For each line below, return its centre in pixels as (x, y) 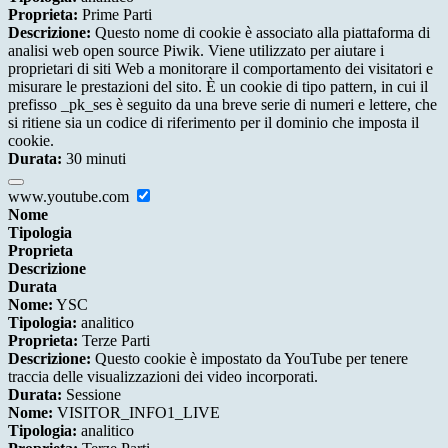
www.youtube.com (70, 197)
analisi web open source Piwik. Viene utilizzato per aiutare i (196, 51)
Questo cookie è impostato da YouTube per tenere (249, 359)
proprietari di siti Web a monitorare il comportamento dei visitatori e (220, 69)
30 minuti (94, 159)
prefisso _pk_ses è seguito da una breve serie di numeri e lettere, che (222, 105)
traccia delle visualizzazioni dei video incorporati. (163, 377)
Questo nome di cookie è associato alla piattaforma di (260, 33)
